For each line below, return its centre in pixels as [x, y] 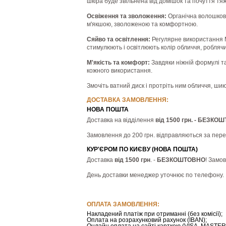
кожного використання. [120, 71]
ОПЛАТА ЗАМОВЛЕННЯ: [123, 204]
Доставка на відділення [121, 120]
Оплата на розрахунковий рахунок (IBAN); [147, 220]
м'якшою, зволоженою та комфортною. [142, 24]
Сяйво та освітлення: [119, 39]
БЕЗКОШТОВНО [181, 160]
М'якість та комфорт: [118, 63]
